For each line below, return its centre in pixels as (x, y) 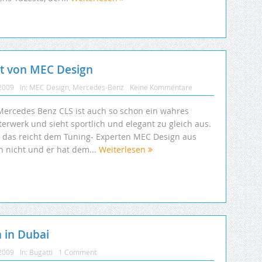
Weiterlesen (123, 149)
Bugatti (41, 252)
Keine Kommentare (161, 87)
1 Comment (77, 252)
